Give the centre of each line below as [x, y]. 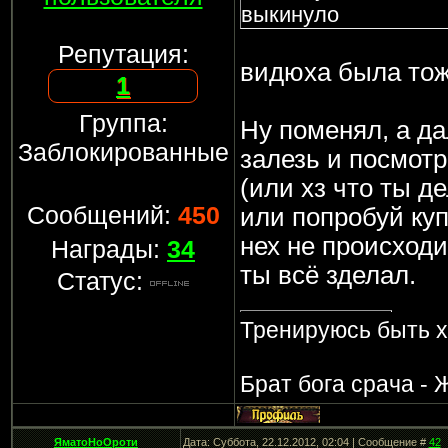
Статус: [103, 281]
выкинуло [289, 14]
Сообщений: [102, 215]
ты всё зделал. [327, 275]
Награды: [109, 249]
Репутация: [123, 54]
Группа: [123, 123]
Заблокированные [123, 152]
